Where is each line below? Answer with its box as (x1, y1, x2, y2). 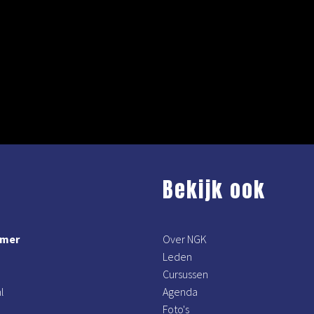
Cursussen (162, 267, 208, 281)
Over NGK (162, 232, 207, 246)
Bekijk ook (162, 174, 266, 205)
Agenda (162, 285, 198, 299)
